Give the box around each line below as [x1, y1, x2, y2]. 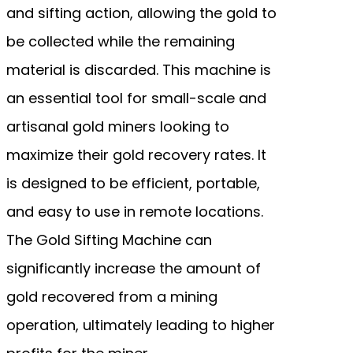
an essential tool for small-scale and [6, 87, 266, 108]
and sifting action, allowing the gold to [6, 2, 277, 23]
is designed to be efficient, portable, [6, 173, 260, 193]
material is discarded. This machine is [6, 59, 271, 80]
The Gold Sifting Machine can [6, 229, 212, 250]
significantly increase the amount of [6, 258, 261, 278]
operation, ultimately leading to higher [6, 314, 275, 335]
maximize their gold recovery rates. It [6, 144, 266, 165]
